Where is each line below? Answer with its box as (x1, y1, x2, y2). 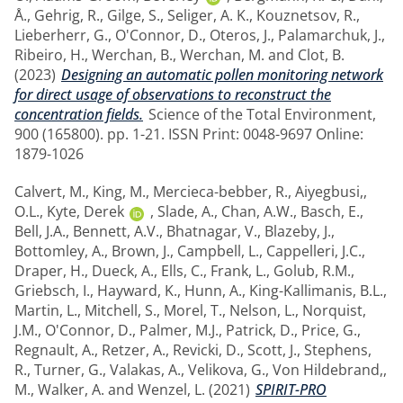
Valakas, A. (110, 359, 181, 380)
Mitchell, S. (85, 300, 157, 320)
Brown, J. (112, 240, 170, 261)
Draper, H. (14, 260, 85, 281)
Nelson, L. (229, 300, 295, 320)
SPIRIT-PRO (255, 379, 327, 399)
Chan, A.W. (221, 201, 293, 221)
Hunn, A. (184, 280, 242, 300)
